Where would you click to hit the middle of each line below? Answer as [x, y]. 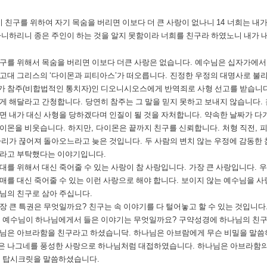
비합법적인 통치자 [57, 89]
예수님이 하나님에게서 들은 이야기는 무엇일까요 [87, 220]
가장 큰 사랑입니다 [222, 167]
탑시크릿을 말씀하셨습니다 [50, 259]
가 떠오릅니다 [141, 75]
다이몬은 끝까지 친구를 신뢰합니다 [157, 128]
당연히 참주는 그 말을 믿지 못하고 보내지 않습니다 [173, 102]
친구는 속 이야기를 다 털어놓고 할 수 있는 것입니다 [177, 207]
